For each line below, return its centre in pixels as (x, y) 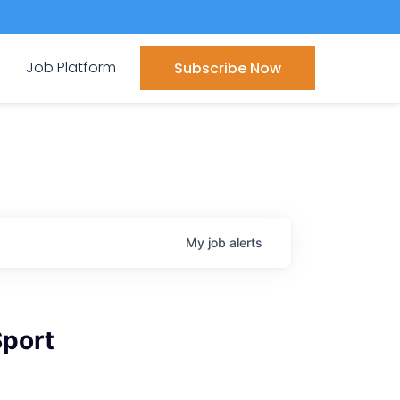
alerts (246, 242)
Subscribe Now (228, 68)
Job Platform (71, 67)
